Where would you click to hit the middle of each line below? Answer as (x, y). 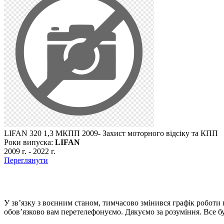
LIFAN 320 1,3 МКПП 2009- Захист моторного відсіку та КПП (111, 133)
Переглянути (26, 160)
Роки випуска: (29, 142)
